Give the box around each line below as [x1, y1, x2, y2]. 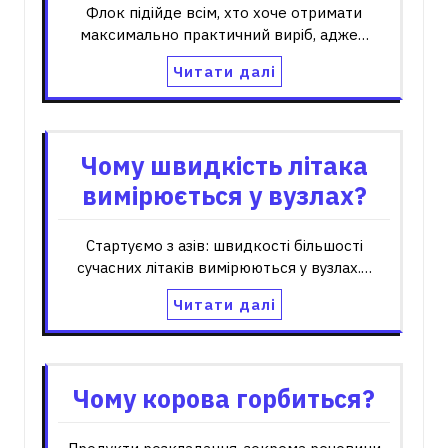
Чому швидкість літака [80, 149, 368, 182]
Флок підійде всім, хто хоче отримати [86, 3, 362, 22]
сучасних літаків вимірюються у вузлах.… [76, 258, 372, 277]
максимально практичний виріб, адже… [79, 25, 369, 44]
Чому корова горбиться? [73, 382, 375, 415]
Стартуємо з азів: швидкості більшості [85, 236, 363, 255]
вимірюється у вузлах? [81, 179, 367, 212]
